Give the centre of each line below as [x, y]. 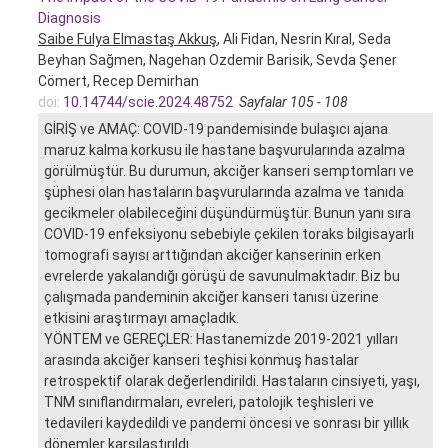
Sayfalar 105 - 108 [293, 101]
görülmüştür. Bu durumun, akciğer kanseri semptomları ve [229, 170]
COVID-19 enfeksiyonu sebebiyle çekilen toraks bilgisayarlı [229, 233]
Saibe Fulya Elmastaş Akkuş [127, 38]
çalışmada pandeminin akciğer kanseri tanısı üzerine [211, 296]
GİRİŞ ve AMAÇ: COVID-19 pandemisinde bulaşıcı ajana [216, 128]
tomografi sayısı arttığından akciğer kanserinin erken [212, 254]
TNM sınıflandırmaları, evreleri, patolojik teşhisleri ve [209, 401]
